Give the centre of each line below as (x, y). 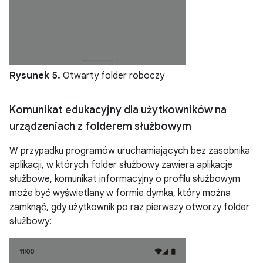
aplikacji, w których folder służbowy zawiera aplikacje (121, 165)
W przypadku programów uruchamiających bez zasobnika (130, 151)
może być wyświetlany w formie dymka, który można (120, 193)
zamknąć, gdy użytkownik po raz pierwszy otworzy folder (129, 207)
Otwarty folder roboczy (112, 75)
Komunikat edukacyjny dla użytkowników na (118, 109)
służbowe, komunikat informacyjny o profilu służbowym (125, 179)
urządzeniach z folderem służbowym (100, 126)
